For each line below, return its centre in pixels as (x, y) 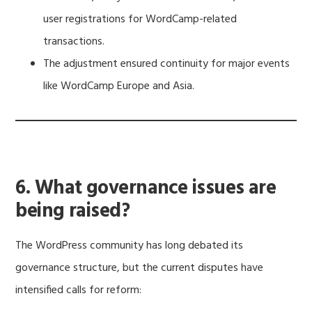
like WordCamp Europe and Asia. (119, 86)
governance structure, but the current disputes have (140, 268)
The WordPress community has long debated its (130, 245)
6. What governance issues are (146, 188)
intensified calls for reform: (79, 290)
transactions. (74, 41)
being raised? (73, 211)
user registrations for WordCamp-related (140, 19)
